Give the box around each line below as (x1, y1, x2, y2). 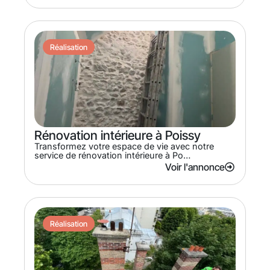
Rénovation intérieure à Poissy (34, 127, 201, 143)
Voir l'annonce (165, 160, 225, 173)
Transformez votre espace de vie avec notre (34, 140, 214, 151)
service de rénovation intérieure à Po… (34, 149, 190, 160)
